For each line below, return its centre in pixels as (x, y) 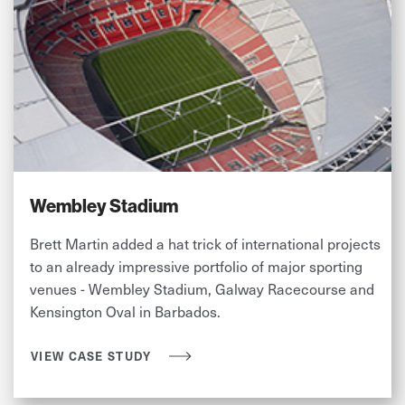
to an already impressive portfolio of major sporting (196, 266)
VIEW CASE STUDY (91, 356)
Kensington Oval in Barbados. (125, 311)
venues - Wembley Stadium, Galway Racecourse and (202, 289)
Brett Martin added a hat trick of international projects (205, 244)
